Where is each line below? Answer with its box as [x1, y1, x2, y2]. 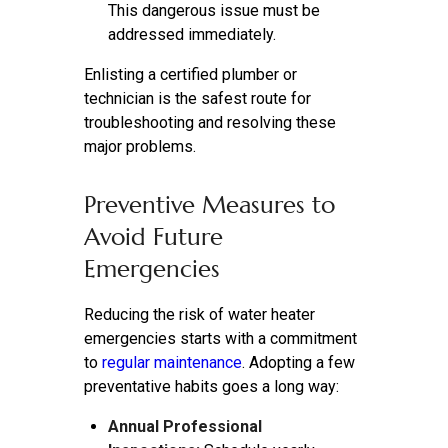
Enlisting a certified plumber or [84, 65, 297, 85]
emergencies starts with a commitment [84, 329, 357, 349]
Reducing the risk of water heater [84, 305, 315, 325]
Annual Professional [108, 417, 262, 437]
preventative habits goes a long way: [84, 377, 339, 397]
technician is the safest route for [84, 89, 311, 109]
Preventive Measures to [84, 190, 335, 221]
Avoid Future [84, 222, 223, 253]
